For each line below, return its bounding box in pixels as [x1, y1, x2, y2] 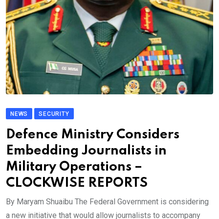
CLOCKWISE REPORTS [6, 176, 148, 190]
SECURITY [39, 110, 69, 118]
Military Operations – [6, 160, 142, 174]
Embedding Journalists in [6, 144, 167, 158]
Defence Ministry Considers [6, 128, 179, 142]
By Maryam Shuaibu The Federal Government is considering [6, 197, 209, 207]
